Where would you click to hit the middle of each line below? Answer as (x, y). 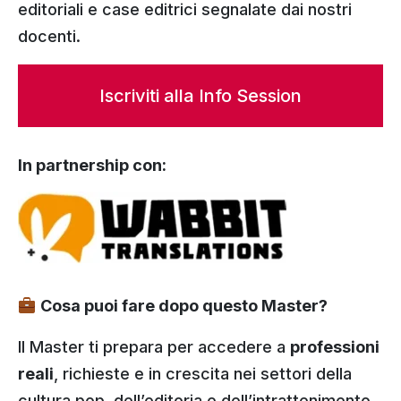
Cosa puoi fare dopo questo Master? (182, 306)
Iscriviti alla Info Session (200, 96)
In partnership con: (92, 165)
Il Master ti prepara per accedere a (154, 347)
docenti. (49, 36)
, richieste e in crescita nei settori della (203, 374)
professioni (335, 347)
